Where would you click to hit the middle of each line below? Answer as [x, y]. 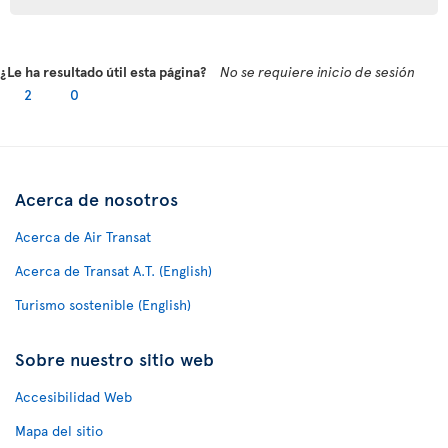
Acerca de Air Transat [83, 236]
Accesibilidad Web [73, 396]
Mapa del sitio [59, 430]
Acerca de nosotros [96, 198]
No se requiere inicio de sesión [317, 71]
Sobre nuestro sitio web [114, 358]
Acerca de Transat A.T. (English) [113, 270]
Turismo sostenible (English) [103, 304]
